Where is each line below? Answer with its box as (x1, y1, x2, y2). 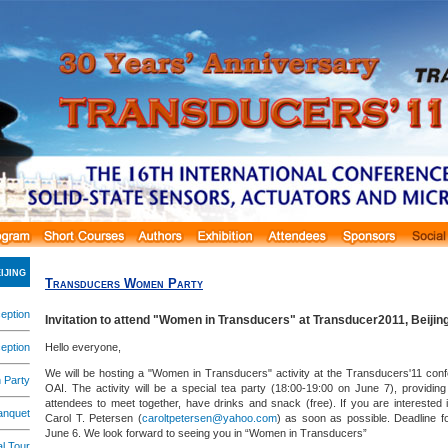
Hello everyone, (45, 341, 121, 353)
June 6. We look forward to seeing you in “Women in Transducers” (45, 427, 367, 439)
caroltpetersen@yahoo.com (141, 412, 277, 424)
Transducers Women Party (45, 276, 203, 291)
